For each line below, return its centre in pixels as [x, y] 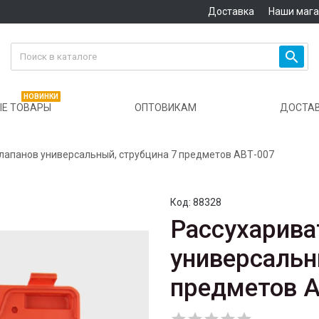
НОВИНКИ [41, 97]
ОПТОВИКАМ [166, 108]
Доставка [231, 11]
